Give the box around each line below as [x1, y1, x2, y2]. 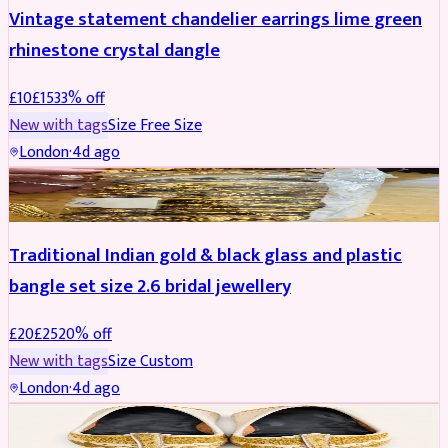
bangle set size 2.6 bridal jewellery [9, 271, 291, 303]
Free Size [140, 111, 202, 139]
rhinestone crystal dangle [9, 34, 220, 66]
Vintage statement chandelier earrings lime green [9, 3, 422, 35]
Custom [140, 348, 193, 376]
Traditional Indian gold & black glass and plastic [9, 240, 402, 272]
